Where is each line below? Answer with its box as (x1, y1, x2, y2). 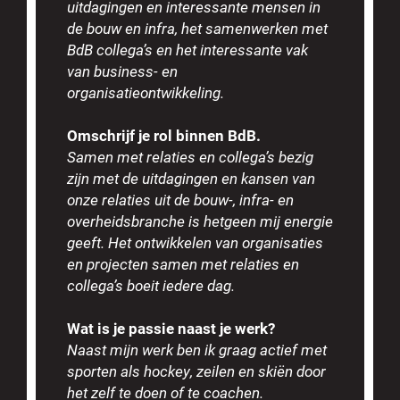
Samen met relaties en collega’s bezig (67, 146, 313, 167)
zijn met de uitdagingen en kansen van (67, 168, 315, 188)
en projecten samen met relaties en (67, 254, 299, 274)
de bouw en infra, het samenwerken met (67, 18, 328, 38)
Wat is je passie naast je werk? (67, 318, 275, 338)
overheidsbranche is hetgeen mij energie (67, 211, 333, 231)
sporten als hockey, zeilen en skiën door (67, 361, 326, 381)
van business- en (67, 61, 178, 81)
